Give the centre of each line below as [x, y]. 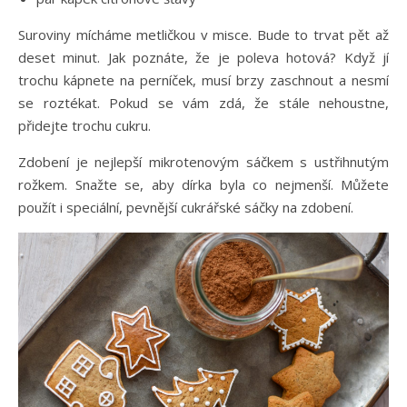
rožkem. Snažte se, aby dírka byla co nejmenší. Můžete [203, 184]
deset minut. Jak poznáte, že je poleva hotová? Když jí [203, 57]
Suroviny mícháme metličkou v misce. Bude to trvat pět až [203, 35]
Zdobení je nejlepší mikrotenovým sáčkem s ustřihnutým [203, 162]
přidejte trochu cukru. [84, 125]
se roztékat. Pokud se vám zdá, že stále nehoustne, [203, 103]
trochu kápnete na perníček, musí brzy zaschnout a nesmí [203, 80]
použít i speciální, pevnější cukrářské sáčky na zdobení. [188, 207]
